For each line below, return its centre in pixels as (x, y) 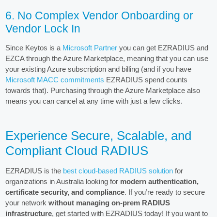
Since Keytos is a (34, 48)
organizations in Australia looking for (63, 182)
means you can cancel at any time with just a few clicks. (94, 101)
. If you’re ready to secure (165, 192)
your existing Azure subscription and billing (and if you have (99, 69)
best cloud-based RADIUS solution (118, 171)
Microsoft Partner (90, 48)
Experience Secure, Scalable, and (99, 136)
